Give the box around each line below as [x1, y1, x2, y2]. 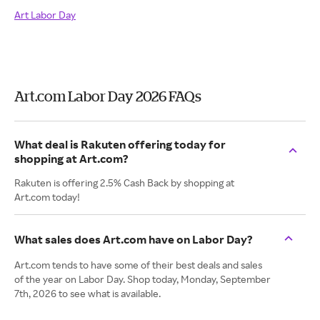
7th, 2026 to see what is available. [14, 287, 161, 299]
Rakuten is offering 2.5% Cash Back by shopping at [14, 176, 234, 189]
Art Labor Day [14, 9, 76, 21]
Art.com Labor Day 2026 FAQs [14, 88, 201, 104]
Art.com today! [14, 191, 80, 203]
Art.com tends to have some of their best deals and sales [14, 259, 262, 271]
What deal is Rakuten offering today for [14, 137, 226, 151]
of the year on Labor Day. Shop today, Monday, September [14, 273, 271, 285]
